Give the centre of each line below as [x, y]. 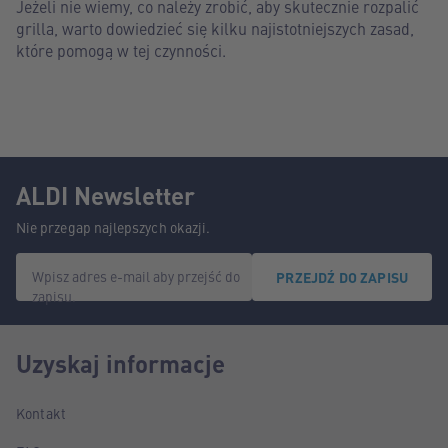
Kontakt [41, 412]
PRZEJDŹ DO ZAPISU [342, 276]
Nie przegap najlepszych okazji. [113, 226]
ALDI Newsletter [105, 194]
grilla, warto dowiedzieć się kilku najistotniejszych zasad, [215, 27]
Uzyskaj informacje [120, 362]
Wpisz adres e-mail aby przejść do [136, 275]
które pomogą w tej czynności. [121, 49]
